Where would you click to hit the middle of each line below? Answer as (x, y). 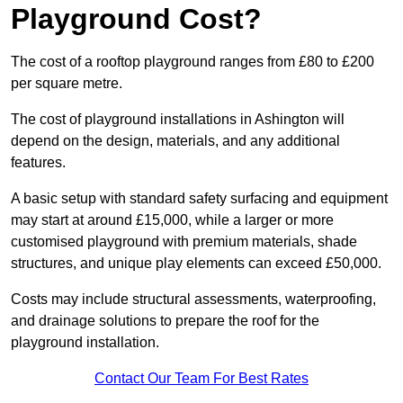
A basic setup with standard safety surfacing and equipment (199, 199)
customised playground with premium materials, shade (184, 242)
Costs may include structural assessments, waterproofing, (193, 300)
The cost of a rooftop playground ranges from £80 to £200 (193, 62)
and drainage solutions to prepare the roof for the (165, 321)
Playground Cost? (136, 19)
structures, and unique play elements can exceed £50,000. (196, 264)
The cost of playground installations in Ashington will (178, 120)
